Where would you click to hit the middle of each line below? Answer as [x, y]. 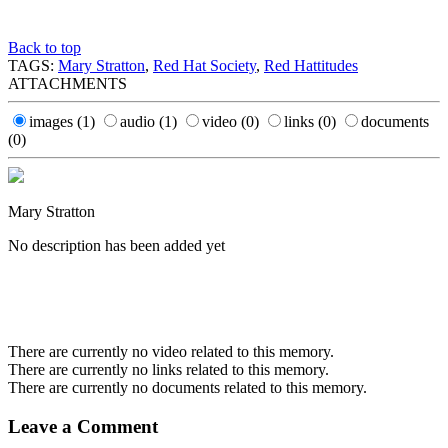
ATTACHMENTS [67, 84]
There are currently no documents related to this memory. [187, 388]
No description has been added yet [116, 246]
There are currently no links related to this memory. [168, 370]
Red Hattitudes [311, 66]
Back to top [44, 48]
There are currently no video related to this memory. [171, 352]
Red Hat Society [204, 66]
